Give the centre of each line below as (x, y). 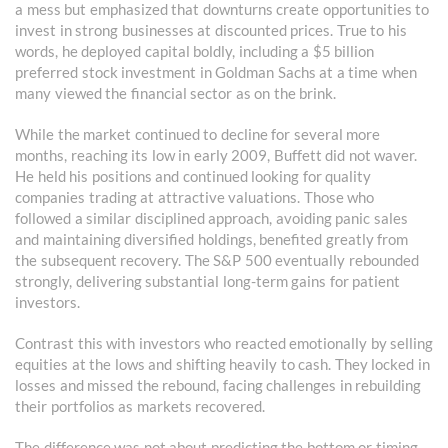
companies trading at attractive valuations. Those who (194, 197)
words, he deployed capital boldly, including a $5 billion (194, 51)
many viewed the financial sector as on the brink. (175, 93)
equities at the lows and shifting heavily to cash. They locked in (222, 364)
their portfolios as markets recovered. (140, 406)
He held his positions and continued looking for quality (193, 176)
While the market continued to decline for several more (197, 134)
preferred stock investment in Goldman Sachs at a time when (216, 72)
